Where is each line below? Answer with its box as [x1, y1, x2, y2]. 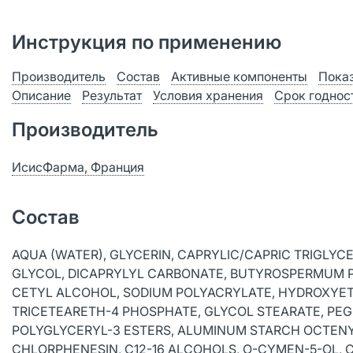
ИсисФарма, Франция [12, 159, 144, 175]
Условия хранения [153, 87, 263, 103]
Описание [12, 87, 71, 103]
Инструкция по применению [12, 31, 281, 54]
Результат [82, 87, 142, 103]
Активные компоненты [171, 69, 307, 84]
